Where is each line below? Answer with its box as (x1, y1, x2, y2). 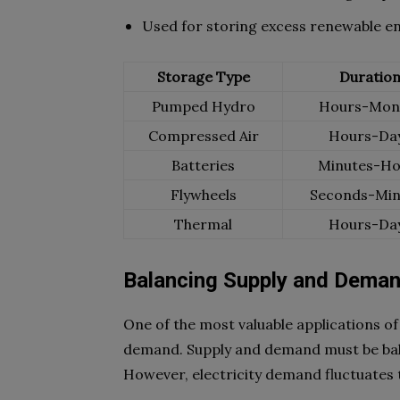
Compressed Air (147, 127, 259, 145)
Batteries (171, 156, 235, 174)
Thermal (174, 215, 232, 233)
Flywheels (170, 186, 237, 204)
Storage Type (156, 68, 250, 86)
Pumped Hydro (151, 97, 255, 115)
